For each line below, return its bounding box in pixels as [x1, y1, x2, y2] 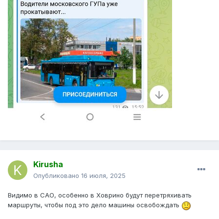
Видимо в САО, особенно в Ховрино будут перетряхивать [8, 191, 192, 199]
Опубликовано [33, 172, 81, 180]
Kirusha [33, 159, 63, 170]
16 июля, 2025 [81, 172, 126, 180]
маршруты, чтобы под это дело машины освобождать [8, 201, 181, 209]
